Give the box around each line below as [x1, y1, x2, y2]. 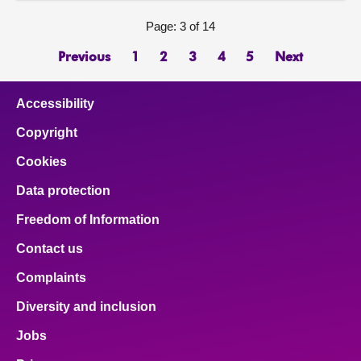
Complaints [16, 271, 86, 285]
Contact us [16, 242, 83, 256]
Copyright [16, 126, 77, 140]
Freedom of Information [16, 213, 160, 227]
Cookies [16, 155, 67, 169]
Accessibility [16, 97, 94, 111]
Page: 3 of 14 [146, 19, 215, 33]
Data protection [16, 184, 110, 198]
